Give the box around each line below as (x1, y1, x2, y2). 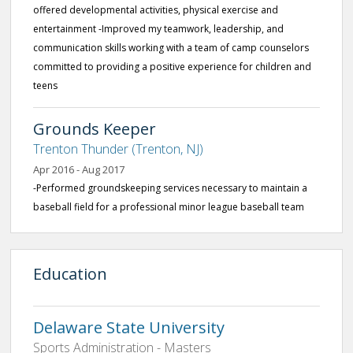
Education (33, 263, 107, 284)
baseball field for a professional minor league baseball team (33, 200, 304, 214)
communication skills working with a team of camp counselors (33, 41, 309, 54)
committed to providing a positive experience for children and (33, 60, 311, 73)
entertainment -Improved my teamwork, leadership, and (33, 22, 284, 35)
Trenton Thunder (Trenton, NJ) (33, 140, 203, 158)
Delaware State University (33, 317, 225, 338)
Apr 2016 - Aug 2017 (33, 162, 124, 176)
